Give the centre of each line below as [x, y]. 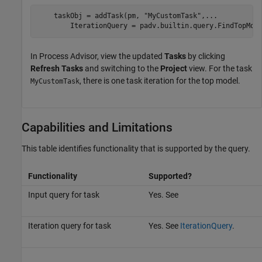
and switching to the [122, 68]
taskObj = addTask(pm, [90, 16]
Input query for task [63, 194]
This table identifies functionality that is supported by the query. [136, 148]
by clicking [206, 56]
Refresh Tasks [57, 68]
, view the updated [131, 56]
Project [174, 68]
